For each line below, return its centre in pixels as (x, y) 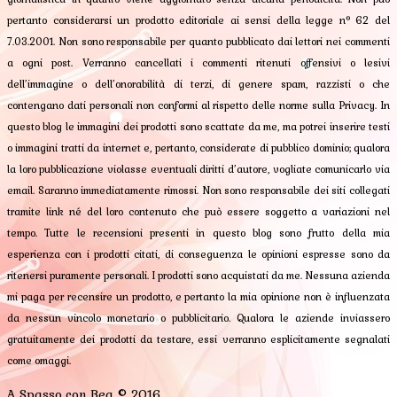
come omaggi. (39, 360)
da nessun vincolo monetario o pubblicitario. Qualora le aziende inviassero (198, 318)
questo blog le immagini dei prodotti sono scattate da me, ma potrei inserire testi (198, 126)
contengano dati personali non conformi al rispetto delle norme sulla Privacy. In (198, 105)
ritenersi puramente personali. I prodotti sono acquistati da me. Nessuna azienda (198, 275)
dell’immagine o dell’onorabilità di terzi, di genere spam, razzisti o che (198, 84)
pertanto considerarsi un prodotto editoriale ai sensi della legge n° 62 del (198, 20)
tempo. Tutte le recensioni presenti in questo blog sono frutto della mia (198, 233)
